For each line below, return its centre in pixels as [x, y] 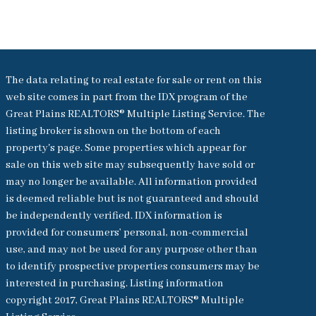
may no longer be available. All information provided [132, 182]
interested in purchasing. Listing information [115, 284]
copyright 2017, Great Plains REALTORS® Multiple [125, 300]
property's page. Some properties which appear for [126, 148]
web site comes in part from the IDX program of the [127, 97]
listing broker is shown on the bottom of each [113, 131]
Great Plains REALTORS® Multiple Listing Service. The [135, 114]
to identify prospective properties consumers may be [133, 267]
